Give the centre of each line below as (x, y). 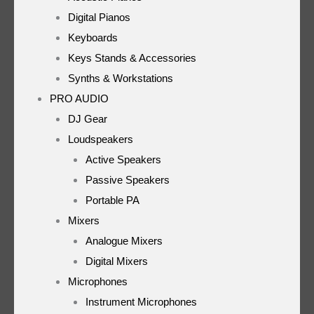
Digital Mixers (117, 261)
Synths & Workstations (120, 78)
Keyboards (93, 37)
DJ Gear (87, 118)
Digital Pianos (99, 17)
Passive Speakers (128, 179)
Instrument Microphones (141, 301)
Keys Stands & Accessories (132, 57)
